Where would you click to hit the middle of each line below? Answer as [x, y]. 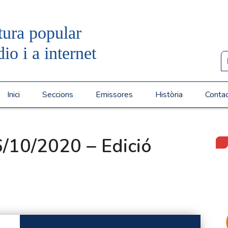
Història [169, 95]
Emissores [114, 95]
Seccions [58, 95]
